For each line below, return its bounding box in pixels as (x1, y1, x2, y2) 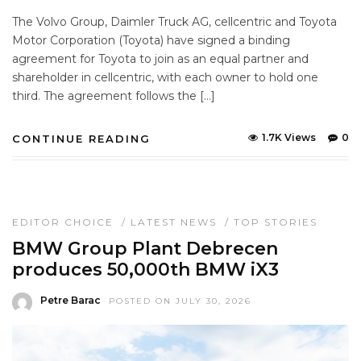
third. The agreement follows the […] (12, 89, 215, 104)
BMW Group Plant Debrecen (12, 238, 278, 260)
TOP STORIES (234, 216, 317, 229)
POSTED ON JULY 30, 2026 (109, 296, 251, 307)
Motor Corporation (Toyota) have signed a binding (12, 33, 290, 48)
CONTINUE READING (12, 132, 151, 146)
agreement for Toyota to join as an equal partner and (12, 52, 309, 67)
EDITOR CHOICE (12, 216, 114, 229)
